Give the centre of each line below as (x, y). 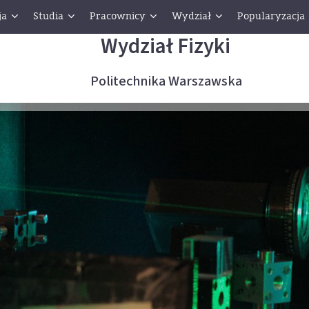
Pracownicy (118, 16)
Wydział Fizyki (166, 47)
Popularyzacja (271, 16)
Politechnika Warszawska (166, 81)
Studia (48, 16)
